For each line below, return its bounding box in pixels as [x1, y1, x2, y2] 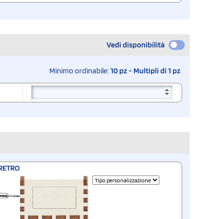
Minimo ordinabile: [49, 66, 110, 75]
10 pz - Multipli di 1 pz [110, 66, 180, 75]
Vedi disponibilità [107, 40, 165, 49]
